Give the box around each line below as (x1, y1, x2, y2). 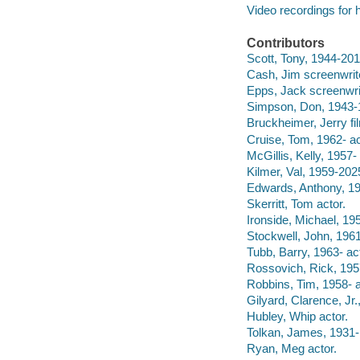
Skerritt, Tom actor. (246, 196, 346, 211)
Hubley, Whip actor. (246, 309, 348, 323)
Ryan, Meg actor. (246, 341, 337, 355)
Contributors (246, 35, 325, 50)
